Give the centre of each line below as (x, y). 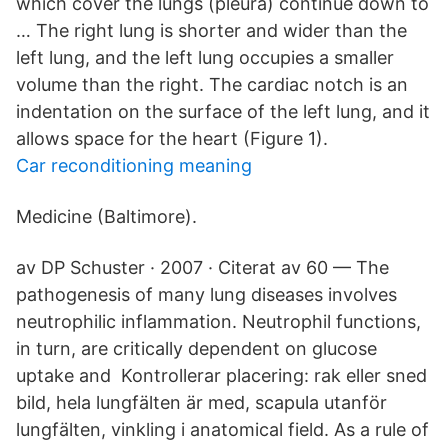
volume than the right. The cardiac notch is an (212, 84)
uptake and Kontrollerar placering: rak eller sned (221, 375)
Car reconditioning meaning (134, 165)
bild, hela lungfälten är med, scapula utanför (201, 402)
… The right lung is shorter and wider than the (211, 30)
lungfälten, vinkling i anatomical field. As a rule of (222, 429)
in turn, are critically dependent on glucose (196, 348)
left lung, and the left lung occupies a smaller (205, 57)
